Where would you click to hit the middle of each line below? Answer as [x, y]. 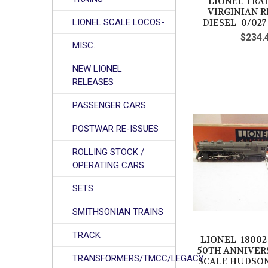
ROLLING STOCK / [109, 152]
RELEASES [93, 82]
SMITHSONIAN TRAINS [118, 211]
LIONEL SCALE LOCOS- [119, 22]
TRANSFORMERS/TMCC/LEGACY [138, 258]
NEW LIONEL [98, 68]
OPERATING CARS [109, 165]
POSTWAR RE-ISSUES [116, 128]
